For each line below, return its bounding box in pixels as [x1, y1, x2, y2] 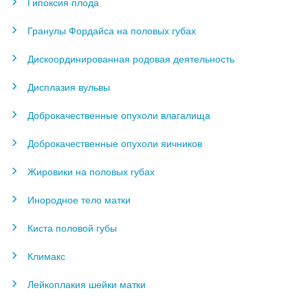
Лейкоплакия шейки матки [27, 277, 146, 291]
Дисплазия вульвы [27, 80, 110, 93]
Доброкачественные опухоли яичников [27, 136, 202, 150]
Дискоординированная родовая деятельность [27, 52, 234, 65]
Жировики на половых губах [27, 164, 155, 178]
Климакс [27, 249, 65, 263]
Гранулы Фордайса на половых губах [27, 23, 196, 37]
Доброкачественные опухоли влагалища [27, 108, 210, 122]
